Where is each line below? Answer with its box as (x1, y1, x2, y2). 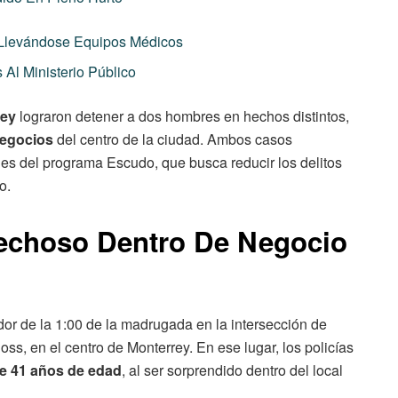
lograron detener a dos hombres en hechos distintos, (16, 106, 349, 127)
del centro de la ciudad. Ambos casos (53, 129, 292, 150)
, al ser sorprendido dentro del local (122, 360, 343, 380)
